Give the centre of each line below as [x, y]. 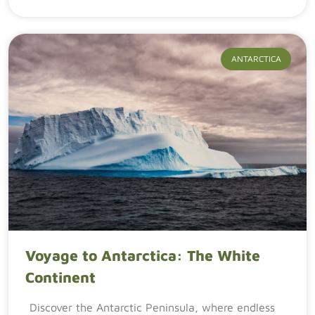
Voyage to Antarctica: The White [143, 255]
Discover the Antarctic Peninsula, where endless [152, 307]
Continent [60, 277]
